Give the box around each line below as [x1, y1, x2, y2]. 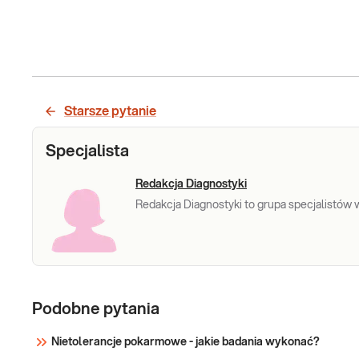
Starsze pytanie [64, 105, 156, 118]
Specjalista [46, 143, 129, 159]
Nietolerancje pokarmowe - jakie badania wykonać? [51, 337, 320, 348]
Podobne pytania [32, 301, 159, 317]
